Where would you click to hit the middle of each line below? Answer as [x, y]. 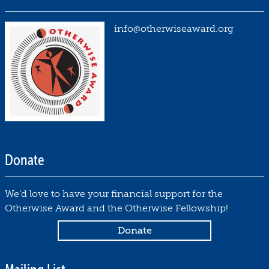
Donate [25, 160]
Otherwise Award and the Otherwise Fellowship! [116, 208]
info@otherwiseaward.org [174, 29]
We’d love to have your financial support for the [114, 194]
